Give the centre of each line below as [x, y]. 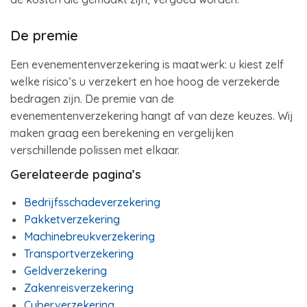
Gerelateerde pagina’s [76, 174]
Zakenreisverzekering [79, 288]
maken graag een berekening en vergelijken [122, 133]
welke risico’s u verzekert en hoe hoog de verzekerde [145, 82]
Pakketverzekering [72, 219]
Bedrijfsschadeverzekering [92, 202]
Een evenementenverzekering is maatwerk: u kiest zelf [147, 64]
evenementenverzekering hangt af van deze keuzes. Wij [152, 116]
